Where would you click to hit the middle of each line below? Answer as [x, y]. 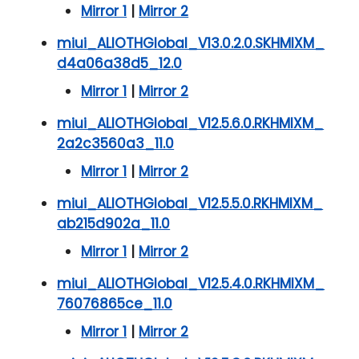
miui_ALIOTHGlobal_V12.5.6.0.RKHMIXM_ [191, 124]
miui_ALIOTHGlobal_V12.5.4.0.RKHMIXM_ [191, 284]
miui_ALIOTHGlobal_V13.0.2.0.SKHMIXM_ [191, 44]
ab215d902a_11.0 [114, 224]
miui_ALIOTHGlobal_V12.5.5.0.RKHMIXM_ [190, 204]
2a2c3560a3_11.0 [116, 144]
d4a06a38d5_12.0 [120, 64]
